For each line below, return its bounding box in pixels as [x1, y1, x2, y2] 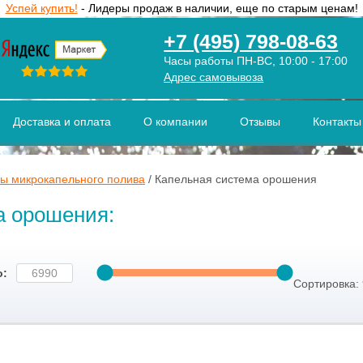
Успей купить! [5, 2, 78, 15]
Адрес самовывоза [164, 70, 264, 83]
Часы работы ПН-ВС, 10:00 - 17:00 [164, 54, 348, 67]
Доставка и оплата [12, 115, 111, 128]
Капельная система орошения [155, 173, 317, 186]
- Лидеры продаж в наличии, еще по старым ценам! [77, 2, 358, 15]
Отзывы [239, 115, 280, 128]
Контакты [312, 115, 361, 128]
